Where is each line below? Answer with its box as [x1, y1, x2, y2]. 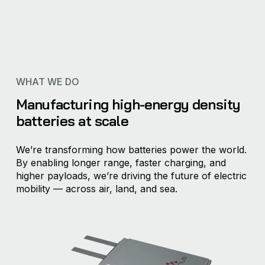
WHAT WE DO [15, 76, 79, 88]
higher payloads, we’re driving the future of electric [15, 170, 247, 182]
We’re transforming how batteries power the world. [15, 144, 247, 156]
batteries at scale [15, 112, 128, 130]
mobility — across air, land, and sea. [15, 183, 177, 195]
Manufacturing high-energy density [15, 95, 241, 114]
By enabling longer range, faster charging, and [15, 157, 226, 169]
